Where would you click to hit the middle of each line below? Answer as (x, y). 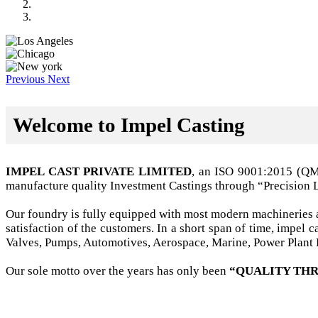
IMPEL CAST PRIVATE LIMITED (99, 171)
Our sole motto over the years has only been (117, 271)
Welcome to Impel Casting (129, 125)
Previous (25, 79)
